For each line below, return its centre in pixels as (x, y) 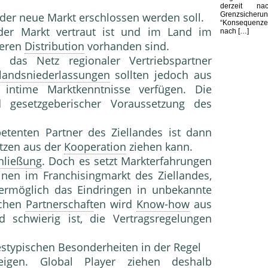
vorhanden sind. (127, 46)
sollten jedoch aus (161, 75)
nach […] (234, 31)
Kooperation (95, 147)
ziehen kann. (159, 147)
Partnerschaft (59, 204)
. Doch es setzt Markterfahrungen (127, 161)
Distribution (54, 46)
